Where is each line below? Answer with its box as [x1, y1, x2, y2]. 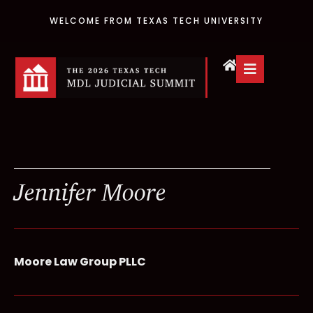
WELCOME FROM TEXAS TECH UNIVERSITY [50, 15, 263, 27]
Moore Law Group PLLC [14, 253, 146, 270]
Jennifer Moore [14, 176, 166, 207]
